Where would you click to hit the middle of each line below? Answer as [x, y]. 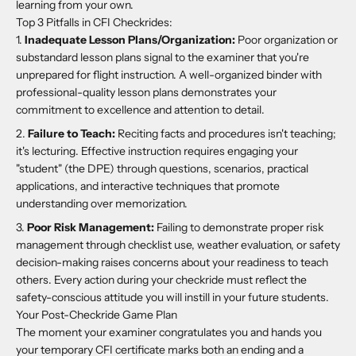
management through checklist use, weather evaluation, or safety [178, 245]
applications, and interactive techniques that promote [148, 186]
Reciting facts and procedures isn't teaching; [227, 134]
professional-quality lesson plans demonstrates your [146, 92]
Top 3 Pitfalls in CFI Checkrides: [94, 22]
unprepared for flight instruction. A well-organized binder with [169, 74]
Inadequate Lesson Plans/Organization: [131, 39]
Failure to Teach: [73, 134]
